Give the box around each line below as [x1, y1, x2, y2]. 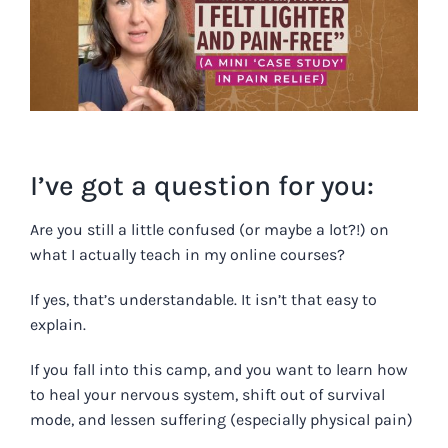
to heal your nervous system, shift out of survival [30, 385, 385, 405]
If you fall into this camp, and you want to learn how [30, 360, 408, 380]
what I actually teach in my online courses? [30, 245, 345, 265]
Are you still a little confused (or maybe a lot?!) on [30, 220, 389, 240]
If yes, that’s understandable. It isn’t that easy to [30, 290, 377, 310]
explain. [30, 315, 90, 335]
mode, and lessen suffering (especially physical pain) [30, 410, 413, 430]
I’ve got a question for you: [30, 169, 374, 203]
